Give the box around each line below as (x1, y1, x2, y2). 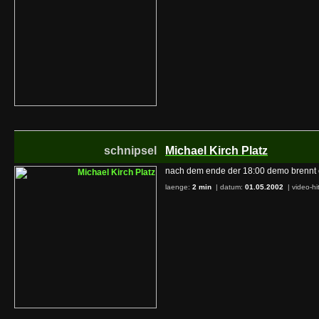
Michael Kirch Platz (165, 145, 268, 157)
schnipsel (104, 145, 157, 157)
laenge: (165, 183, 192, 191)
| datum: (214, 183, 245, 191)
